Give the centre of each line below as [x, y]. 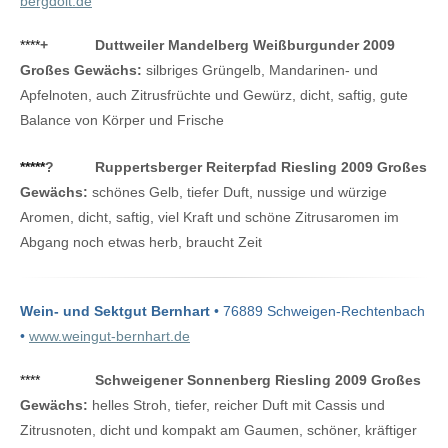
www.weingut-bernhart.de [109, 336]
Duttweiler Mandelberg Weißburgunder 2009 [245, 45]
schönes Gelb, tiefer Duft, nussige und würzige [237, 191]
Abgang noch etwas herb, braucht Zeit [141, 241]
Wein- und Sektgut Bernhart [115, 311]
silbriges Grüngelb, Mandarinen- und [260, 70]
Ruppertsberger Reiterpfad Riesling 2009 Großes [261, 166]
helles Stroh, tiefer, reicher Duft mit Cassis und [236, 405]
